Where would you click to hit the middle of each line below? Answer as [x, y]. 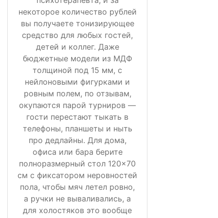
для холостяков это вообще [77, 210]
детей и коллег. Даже [77, 46]
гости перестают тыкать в [77, 117]
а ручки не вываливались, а [77, 198]
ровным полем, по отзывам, [77, 93]
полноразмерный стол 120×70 [77, 163]
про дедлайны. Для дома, [77, 140]
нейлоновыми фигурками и [77, 82]
